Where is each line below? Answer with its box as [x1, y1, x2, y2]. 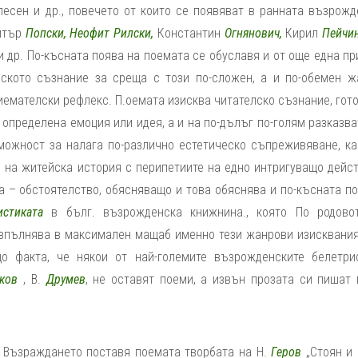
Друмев [46, 272, 86, 287]
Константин [157, 26, 225, 41]
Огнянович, [224, 26, 286, 41]
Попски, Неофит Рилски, [22, 26, 157, 41]
